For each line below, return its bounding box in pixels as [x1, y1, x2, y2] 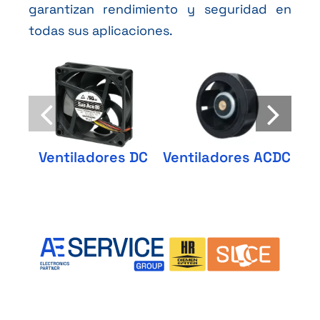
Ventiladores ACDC [162, 147, 291, 166]
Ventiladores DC [39, 147, 149, 166]
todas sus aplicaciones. [28, 21, 173, 39]
